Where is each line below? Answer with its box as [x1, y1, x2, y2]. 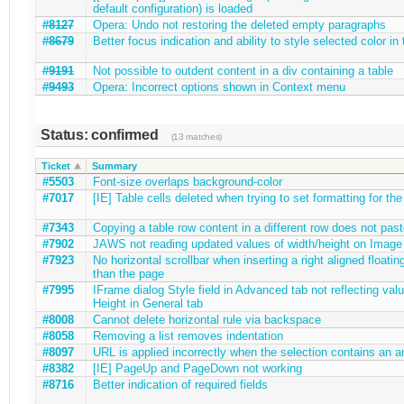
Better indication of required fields [92, 377, 268, 391]
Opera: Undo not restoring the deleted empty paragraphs [92, 17, 386, 32]
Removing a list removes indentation [92, 328, 283, 343]
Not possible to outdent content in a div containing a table [92, 63, 393, 78]
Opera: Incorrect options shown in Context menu [92, 79, 345, 94]
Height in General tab [92, 296, 203, 310]
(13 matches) [170, 131, 223, 142]
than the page [92, 266, 164, 280]
